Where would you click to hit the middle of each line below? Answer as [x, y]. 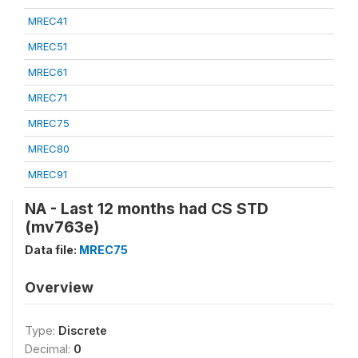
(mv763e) [62, 227]
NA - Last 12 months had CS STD [147, 209]
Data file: [52, 250]
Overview [59, 287]
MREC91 [48, 174]
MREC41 [48, 21]
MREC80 [49, 149]
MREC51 [48, 46]
